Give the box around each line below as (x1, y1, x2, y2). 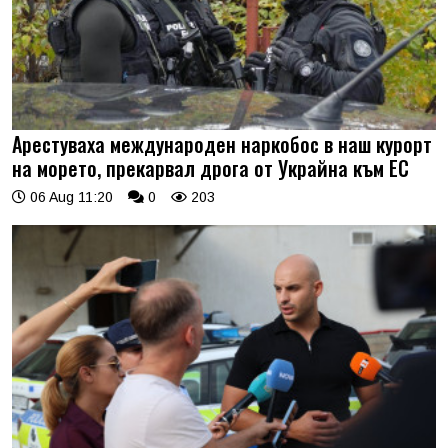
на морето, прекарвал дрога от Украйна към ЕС (12, 152, 409, 183)
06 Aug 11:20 (26, 188, 113, 205)
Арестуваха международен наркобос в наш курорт (12, 128, 432, 159)
